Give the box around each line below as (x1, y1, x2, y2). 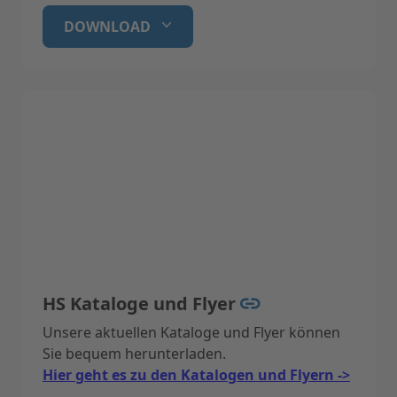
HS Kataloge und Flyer (43, 291, 240, 315)
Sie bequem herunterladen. (43, 343, 226, 363)
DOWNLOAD (64, 16, 151, 36)
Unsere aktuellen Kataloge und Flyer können (43, 322, 340, 342)
